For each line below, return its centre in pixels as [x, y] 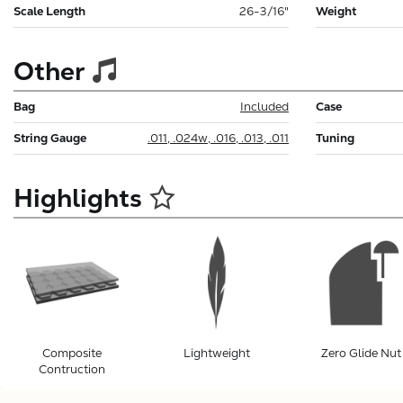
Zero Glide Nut [361, 353]
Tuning [335, 138]
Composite [72, 353]
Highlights [78, 197]
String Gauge [50, 138]
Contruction [72, 369]
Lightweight [216, 353]
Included [264, 106]
